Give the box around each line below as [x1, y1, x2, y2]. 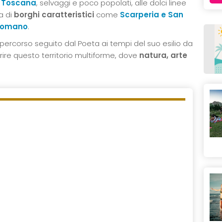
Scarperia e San [120, 9, 183, 20]
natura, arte [139, 50, 187, 60]
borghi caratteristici [14, 9, 94, 20]
